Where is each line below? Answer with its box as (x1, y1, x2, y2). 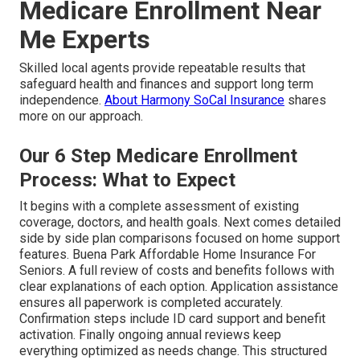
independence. (19, 92, 104, 108)
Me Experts (19, 23, 150, 55)
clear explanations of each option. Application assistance (19, 278, 338, 294)
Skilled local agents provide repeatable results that (19, 59, 305, 76)
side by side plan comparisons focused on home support (19, 230, 340, 246)
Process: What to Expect (19, 168, 235, 191)
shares (284, 92, 326, 108)
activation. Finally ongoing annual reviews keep (19, 326, 281, 342)
